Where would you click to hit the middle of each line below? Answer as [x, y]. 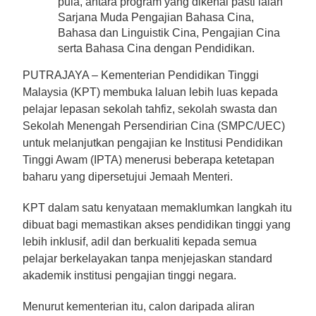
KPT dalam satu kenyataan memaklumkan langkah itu [157, 207]
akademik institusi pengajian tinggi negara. [129, 275]
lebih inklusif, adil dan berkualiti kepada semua [140, 241]
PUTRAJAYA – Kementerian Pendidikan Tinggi [141, 75]
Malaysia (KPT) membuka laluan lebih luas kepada [150, 92]
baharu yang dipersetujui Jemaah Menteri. [128, 176]
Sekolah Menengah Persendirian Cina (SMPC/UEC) [154, 126]
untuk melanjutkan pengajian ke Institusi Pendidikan [153, 142]
